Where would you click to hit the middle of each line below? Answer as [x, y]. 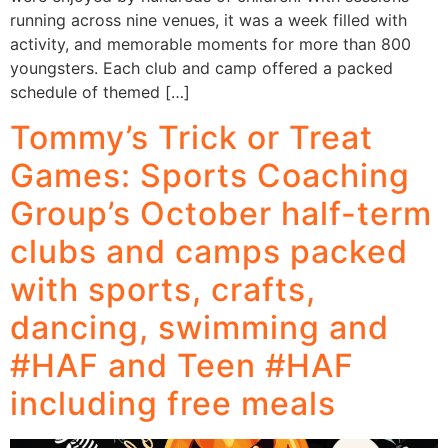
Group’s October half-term [221, 213]
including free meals [173, 403]
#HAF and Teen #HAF [182, 365]
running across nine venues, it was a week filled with [208, 20]
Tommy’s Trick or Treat [191, 137]
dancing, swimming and [199, 327]
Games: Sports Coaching [210, 175]
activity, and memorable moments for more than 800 [210, 44]
